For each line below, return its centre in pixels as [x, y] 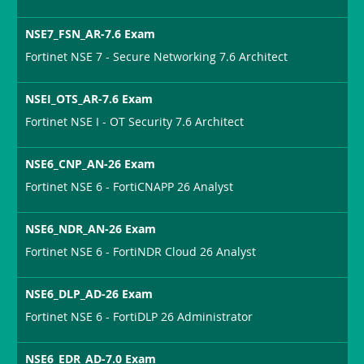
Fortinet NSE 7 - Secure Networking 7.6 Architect [157, 56]
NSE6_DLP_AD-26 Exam [89, 293]
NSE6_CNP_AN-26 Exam [91, 163]
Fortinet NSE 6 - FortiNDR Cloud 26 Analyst [141, 251]
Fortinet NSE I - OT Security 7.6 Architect [135, 121]
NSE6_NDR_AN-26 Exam [91, 228]
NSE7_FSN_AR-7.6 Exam [91, 33]
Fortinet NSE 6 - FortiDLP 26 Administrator [139, 316]
